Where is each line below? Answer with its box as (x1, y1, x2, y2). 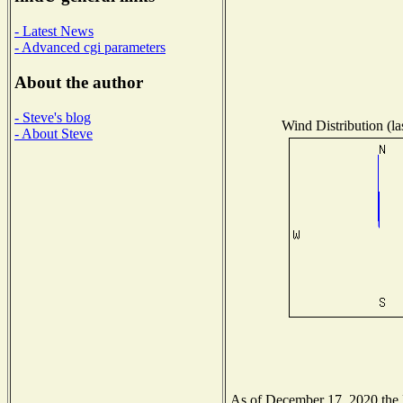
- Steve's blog (14, 109, 91, 125)
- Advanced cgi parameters (14, 40, 166, 56)
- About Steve (14, 125, 93, 141)
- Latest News (14, 23, 94, 40)
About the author (14, 72, 143, 92)
